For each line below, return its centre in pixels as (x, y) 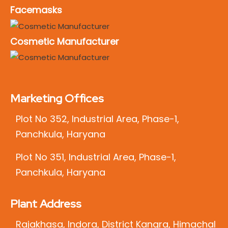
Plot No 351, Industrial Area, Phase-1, (96, 157)
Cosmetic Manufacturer (65, 41)
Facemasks (36, 10)
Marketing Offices (57, 98)
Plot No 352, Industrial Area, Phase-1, (97, 119)
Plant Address (46, 204)
